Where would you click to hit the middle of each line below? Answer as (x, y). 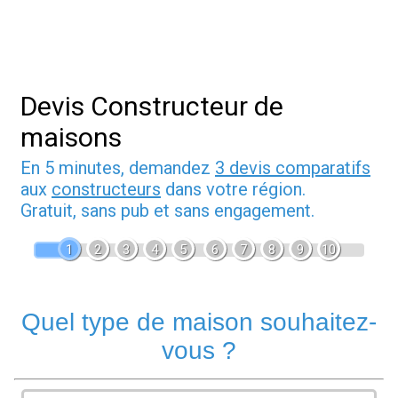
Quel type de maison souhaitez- (199, 322)
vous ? (199, 351)
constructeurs (106, 190)
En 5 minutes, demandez (118, 168)
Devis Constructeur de (152, 107)
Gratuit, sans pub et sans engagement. (167, 211)
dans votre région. (233, 190)
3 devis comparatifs (293, 168)
